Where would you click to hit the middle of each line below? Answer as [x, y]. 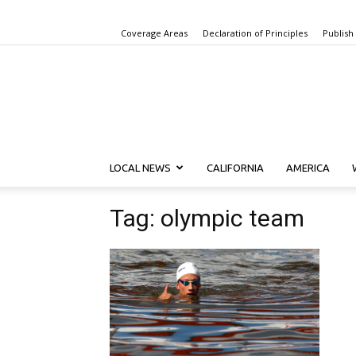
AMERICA [308, 168]
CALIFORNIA [235, 168]
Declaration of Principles [255, 33]
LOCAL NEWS [140, 168]
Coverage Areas [154, 33]
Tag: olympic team [207, 218]
